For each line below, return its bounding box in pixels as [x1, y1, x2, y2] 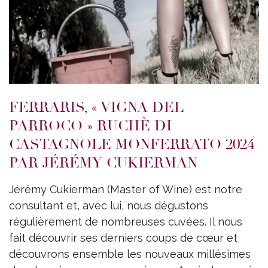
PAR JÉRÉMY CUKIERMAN [9, 154, 197, 172]
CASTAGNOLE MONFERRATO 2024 [9, 135, 254, 154]
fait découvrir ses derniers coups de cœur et [9, 232, 237, 245]
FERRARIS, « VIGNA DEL [9, 98, 184, 117]
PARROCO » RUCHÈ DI [9, 117, 172, 135]
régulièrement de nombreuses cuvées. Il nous [9, 215, 242, 229]
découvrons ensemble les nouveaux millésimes [9, 248, 251, 261]
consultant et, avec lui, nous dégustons [9, 199, 208, 212]
